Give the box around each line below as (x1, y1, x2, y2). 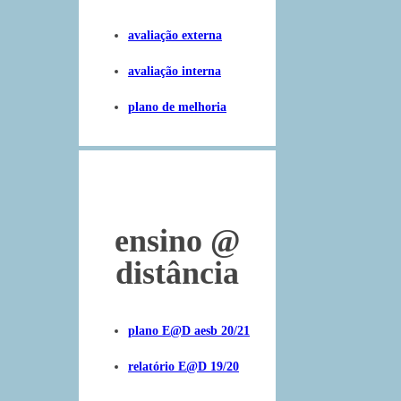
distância (115, 255, 239, 292)
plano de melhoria (128, 99, 226, 114)
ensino (115, 223, 202, 260)
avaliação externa (128, 29, 222, 43)
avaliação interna (128, 64, 221, 78)
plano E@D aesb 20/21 (128, 324, 250, 338)
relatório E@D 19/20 (128, 359, 239, 373)
